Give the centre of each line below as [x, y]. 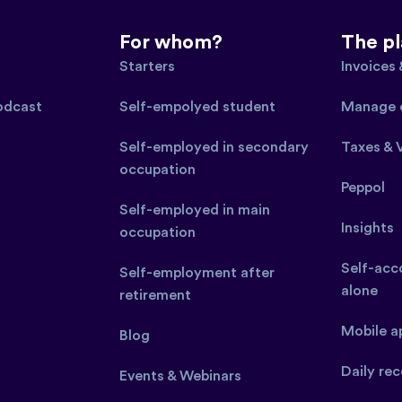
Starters [147, 66]
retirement [155, 295]
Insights [368, 227]
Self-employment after [197, 272]
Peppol [363, 187]
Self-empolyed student [197, 106]
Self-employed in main [194, 210]
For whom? [170, 42]
